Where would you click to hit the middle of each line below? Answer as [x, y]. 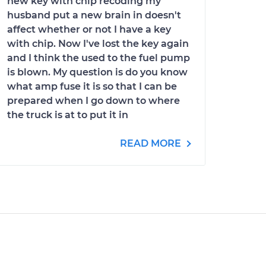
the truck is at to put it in [68, 115]
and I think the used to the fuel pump [99, 58]
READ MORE [152, 143]
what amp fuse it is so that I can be [92, 86]
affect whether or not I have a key [89, 29]
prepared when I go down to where [94, 101]
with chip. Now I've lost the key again [98, 44]
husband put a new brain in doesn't [94, 15]
